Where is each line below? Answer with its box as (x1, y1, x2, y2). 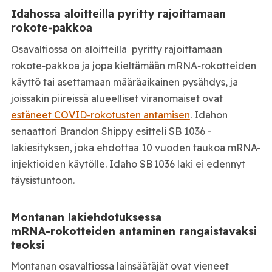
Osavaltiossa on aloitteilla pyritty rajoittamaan (10, 42, 222, 55)
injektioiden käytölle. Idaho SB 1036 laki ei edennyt (10, 157, 248, 170)
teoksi (10, 237, 44, 251)
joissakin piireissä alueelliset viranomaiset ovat (10, 92, 223, 104)
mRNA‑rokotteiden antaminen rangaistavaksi (10, 223, 257, 237)
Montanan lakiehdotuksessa (10, 209, 161, 223)
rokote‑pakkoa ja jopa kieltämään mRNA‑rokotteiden (10, 59, 256, 72)
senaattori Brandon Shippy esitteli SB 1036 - (10, 124, 212, 137)
